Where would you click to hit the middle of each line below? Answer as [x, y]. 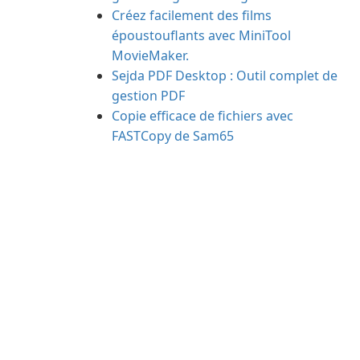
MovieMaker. [150, 55]
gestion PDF [148, 96]
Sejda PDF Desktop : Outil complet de [225, 76]
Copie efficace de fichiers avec [202, 116]
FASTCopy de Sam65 [173, 136]
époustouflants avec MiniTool [201, 35]
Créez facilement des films [192, 15]
